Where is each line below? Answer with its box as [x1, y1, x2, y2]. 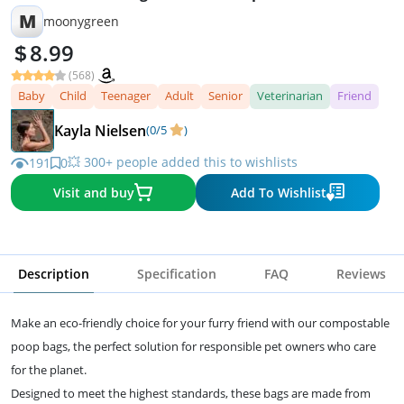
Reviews [336, 264, 386, 282]
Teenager [101, 87, 151, 104]
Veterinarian [257, 87, 323, 104]
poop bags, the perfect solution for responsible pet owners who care [11, 337, 376, 354]
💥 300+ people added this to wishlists [68, 152, 298, 170]
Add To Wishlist [230, 183, 326, 201]
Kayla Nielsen [54, 120, 146, 141]
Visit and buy [53, 183, 135, 201]
